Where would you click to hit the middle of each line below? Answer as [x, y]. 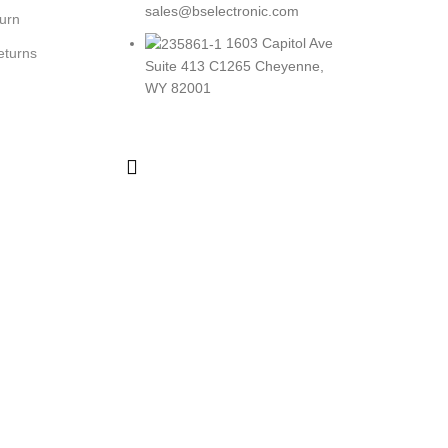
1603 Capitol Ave [279, 42]
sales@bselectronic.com [222, 10]
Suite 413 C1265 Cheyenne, [234, 65]
